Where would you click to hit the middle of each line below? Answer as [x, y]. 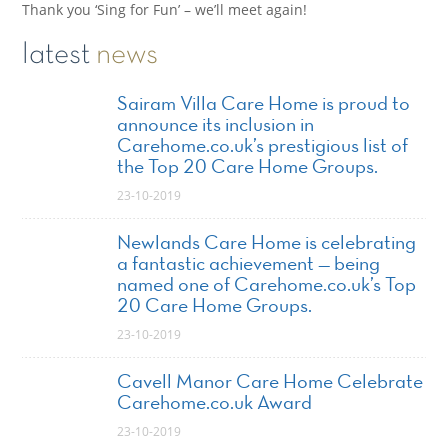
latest [59, 56]
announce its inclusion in [216, 126]
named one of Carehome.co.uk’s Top [267, 286]
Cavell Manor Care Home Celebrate [270, 383]
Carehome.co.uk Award [215, 404]
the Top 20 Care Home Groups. [248, 168]
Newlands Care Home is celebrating [267, 244]
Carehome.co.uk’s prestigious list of [263, 147]
